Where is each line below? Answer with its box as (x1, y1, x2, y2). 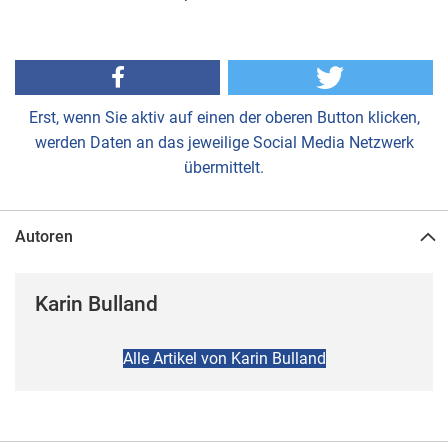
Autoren (15, 226, 73, 246)
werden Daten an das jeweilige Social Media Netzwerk (34, 132, 414, 152)
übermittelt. (184, 157, 264, 177)
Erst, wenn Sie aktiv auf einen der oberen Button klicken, (28, 107, 420, 127)
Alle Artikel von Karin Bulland (122, 348, 326, 368)
